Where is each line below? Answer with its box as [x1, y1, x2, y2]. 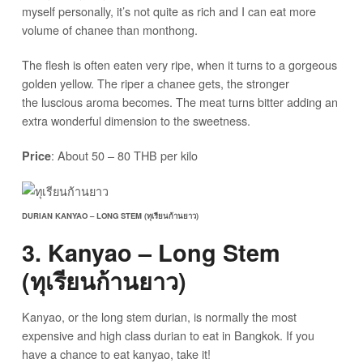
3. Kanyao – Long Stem [21, 236, 280, 270]
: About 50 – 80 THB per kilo [50, 147, 198, 164]
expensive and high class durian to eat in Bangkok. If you [21, 327, 314, 344]
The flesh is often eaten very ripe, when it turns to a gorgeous [21, 56, 337, 74]
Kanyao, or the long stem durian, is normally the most [21, 308, 297, 326]
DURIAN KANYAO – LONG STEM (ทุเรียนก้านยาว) [21, 210, 199, 222]
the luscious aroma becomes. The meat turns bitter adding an [21, 93, 338, 111]
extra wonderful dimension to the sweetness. [21, 112, 250, 130]
